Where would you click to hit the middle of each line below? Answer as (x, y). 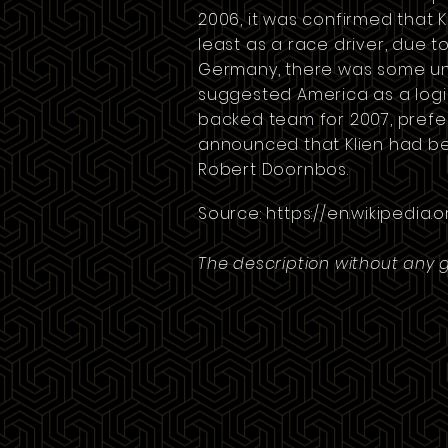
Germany (238, 69)
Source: (232, 213)
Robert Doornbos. (273, 169)
